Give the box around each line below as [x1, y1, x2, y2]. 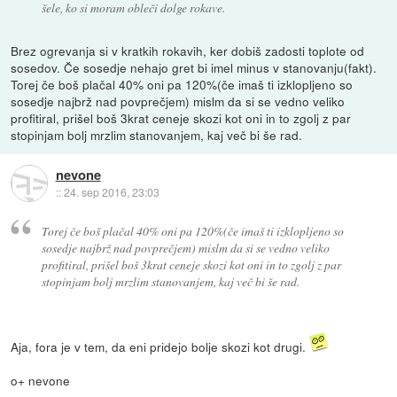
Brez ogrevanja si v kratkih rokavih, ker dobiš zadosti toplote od [11, 41, 365, 59]
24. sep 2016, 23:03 [63, 184, 160, 200]
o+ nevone [11, 371, 71, 390]
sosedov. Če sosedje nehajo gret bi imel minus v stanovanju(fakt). [11, 58, 378, 76]
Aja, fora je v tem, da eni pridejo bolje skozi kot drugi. [11, 338, 310, 356]
